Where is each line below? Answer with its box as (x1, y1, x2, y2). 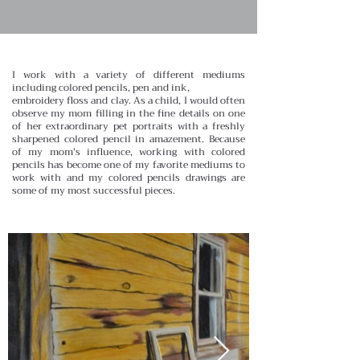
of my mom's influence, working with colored (12, 143, 245, 160)
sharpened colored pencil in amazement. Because (12, 130, 245, 147)
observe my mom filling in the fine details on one (12, 104, 245, 121)
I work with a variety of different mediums (12, 66, 245, 83)
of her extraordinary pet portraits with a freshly (12, 117, 245, 134)
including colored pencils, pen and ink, (12, 79, 190, 96)
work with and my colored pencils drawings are (12, 169, 245, 186)
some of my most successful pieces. (12, 182, 175, 198)
